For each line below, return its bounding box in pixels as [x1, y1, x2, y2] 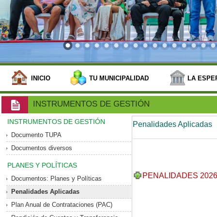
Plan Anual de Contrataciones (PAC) [11, 201, 113, 208]
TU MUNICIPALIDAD [89, 75, 149, 82]
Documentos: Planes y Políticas [11, 174, 102, 182]
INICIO [31, 75, 50, 82]
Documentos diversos [11, 144, 73, 152]
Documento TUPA [11, 131, 62, 139]
